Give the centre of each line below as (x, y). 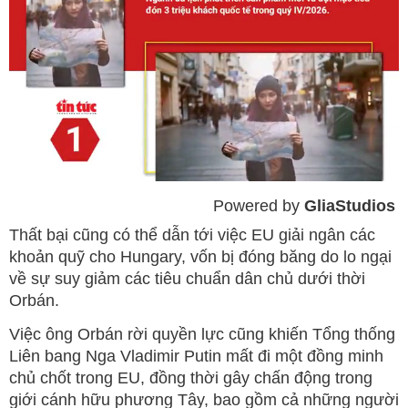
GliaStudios (350, 205)
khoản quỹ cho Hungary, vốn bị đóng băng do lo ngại (200, 256)
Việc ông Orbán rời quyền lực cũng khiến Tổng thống (202, 334)
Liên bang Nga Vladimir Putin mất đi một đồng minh (196, 356)
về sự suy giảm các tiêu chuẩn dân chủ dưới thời (187, 278)
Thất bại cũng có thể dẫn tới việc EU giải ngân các (192, 235)
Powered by (259, 205)
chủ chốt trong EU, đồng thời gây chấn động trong (191, 377)
